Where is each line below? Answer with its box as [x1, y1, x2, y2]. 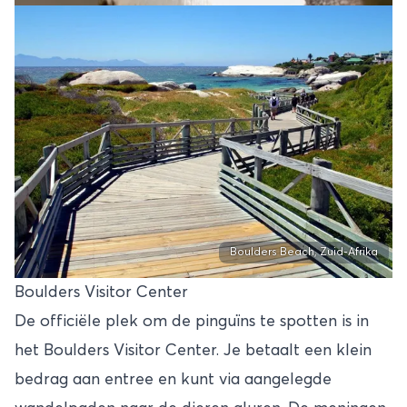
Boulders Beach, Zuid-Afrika [230, 247, 378, 259]
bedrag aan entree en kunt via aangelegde [15, 372, 332, 389]
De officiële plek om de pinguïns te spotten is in [15, 313, 369, 331]
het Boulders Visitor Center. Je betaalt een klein [15, 342, 372, 360]
